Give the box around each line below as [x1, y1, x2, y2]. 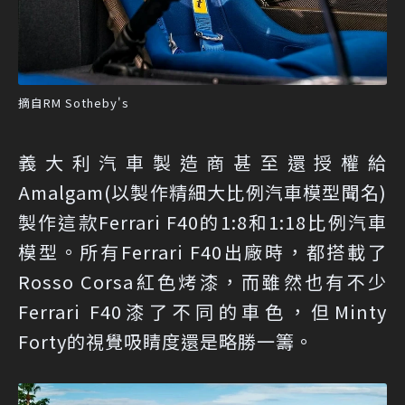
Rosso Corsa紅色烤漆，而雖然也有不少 [18, 268, 387, 295]
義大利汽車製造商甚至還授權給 [18, 148, 387, 175]
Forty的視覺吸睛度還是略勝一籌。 [18, 327, 314, 354]
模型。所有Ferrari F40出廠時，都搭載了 [18, 238, 387, 265]
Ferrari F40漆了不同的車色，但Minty [18, 297, 387, 325]
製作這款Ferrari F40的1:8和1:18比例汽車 [18, 208, 387, 235]
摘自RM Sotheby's [18, 93, 129, 111]
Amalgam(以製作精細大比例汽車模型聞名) [18, 178, 387, 205]
